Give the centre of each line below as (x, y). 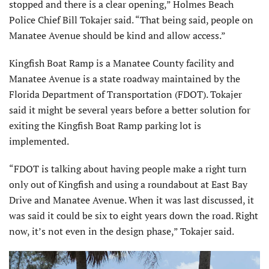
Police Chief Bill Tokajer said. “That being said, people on (131, 20)
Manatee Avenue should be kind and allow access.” (117, 36)
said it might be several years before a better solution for (130, 110)
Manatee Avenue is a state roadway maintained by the (125, 79)
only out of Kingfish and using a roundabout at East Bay (128, 185)
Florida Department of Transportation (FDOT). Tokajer (125, 95)
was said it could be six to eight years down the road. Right (134, 216)
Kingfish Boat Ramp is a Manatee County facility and (122, 63)
